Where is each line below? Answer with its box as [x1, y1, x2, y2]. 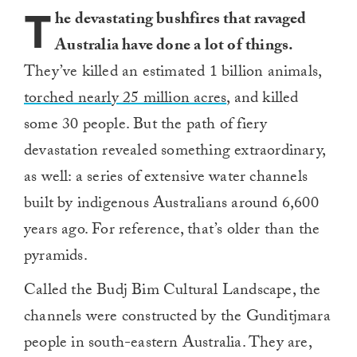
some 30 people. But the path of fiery [24, 112, 268, 140]
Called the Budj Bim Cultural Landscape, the [24, 278, 321, 306]
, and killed [226, 86, 299, 114]
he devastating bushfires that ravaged [55, 7, 307, 35]
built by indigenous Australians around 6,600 [24, 191, 319, 219]
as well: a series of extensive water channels [24, 165, 308, 193]
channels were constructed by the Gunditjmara [24, 304, 331, 332]
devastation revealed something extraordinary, [24, 139, 326, 167]
